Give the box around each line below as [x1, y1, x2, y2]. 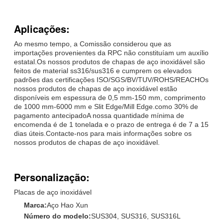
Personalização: [14, 169, 90, 184]
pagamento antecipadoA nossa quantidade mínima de [14, 111, 184, 119]
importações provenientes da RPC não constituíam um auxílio [14, 48, 209, 57]
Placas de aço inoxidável [14, 188, 92, 196]
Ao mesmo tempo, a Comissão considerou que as [14, 39, 171, 48]
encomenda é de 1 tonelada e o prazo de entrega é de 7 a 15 [14, 120, 209, 128]
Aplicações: [14, 21, 70, 36]
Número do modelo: [24, 212, 91, 220]
